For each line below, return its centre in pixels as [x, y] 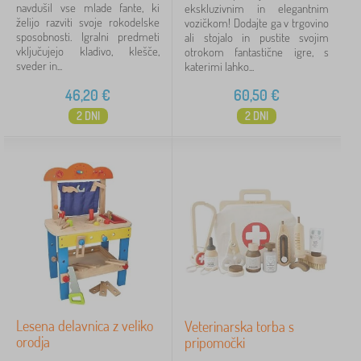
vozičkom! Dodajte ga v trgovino [257, 23]
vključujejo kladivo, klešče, [88, 51]
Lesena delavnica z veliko [85, 326]
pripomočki [215, 342]
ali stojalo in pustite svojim [257, 37]
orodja [33, 342]
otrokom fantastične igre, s [257, 52]
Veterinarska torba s [239, 326]
